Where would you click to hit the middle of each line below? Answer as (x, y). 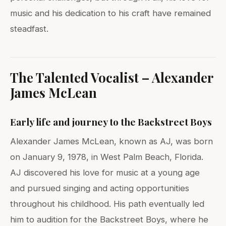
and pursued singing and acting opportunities (100, 188)
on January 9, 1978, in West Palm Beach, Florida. (107, 157)
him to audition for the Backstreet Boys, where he (109, 220)
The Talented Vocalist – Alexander (112, 77)
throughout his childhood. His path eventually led (107, 204)
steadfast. (29, 29)
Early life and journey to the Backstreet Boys (111, 122)
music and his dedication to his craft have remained (110, 13)
